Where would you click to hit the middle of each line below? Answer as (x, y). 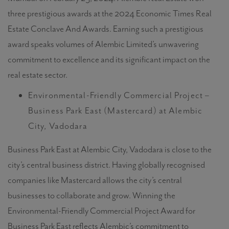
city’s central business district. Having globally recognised (106, 165)
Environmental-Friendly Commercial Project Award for (101, 211)
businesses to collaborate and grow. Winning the (91, 195)
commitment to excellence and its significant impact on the (109, 59)
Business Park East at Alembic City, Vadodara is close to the (110, 149)
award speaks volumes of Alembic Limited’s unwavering (103, 44)
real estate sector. (38, 75)
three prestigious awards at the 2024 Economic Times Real (110, 13)
